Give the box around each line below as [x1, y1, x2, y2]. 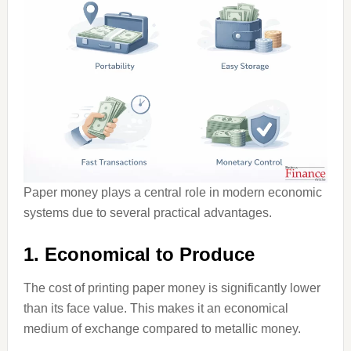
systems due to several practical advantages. [23, 206, 272, 219]
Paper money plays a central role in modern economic [23, 186, 322, 199]
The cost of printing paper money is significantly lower [23, 281, 320, 295]
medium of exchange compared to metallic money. [23, 322, 301, 335]
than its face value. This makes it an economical [23, 302, 288, 315]
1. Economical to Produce [23, 244, 255, 265]
